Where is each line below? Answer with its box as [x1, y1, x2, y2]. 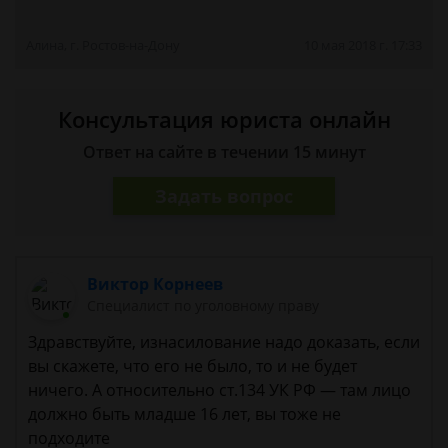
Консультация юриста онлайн [57, 104, 391, 134]
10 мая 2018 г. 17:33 [304, 36, 422, 54]
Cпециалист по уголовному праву [87, 296, 320, 315]
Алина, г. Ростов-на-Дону [26, 36, 180, 54]
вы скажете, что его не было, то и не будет [28, 355, 357, 378]
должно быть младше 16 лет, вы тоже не [28, 403, 341, 426]
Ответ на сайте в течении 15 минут [82, 141, 366, 163]
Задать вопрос [155, 183, 293, 208]
